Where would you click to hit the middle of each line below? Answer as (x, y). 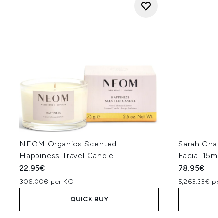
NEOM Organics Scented (68, 144)
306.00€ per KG (46, 182)
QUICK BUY (89, 199)
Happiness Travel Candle (67, 155)
